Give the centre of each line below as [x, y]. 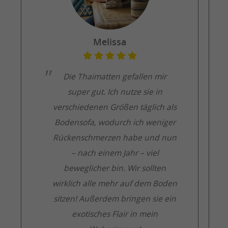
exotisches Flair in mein [115, 214]
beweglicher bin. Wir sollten [115, 168]
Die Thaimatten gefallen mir [115, 76]
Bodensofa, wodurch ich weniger [115, 122]
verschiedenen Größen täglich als [115, 107]
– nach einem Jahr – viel [115, 153]
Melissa [110, 41]
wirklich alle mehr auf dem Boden [115, 183]
